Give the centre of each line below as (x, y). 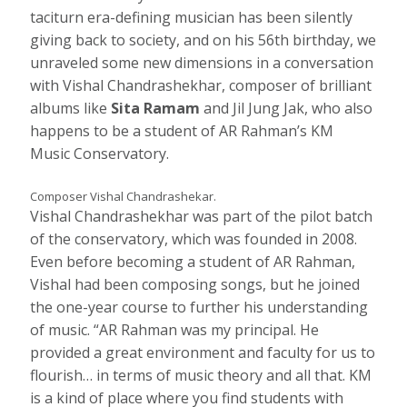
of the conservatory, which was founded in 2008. (194, 238)
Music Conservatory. (100, 153)
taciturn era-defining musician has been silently (192, 17)
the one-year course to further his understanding (199, 307)
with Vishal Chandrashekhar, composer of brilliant (201, 85)
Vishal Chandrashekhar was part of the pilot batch (202, 216)
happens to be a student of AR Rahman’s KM (182, 130)
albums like (71, 108)
